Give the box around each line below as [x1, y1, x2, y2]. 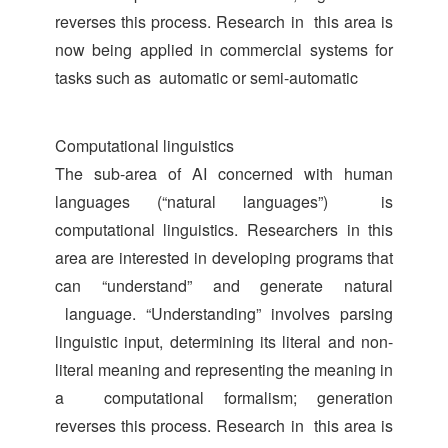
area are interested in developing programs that [54, 245, 394, 269]
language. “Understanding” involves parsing [54, 301, 394, 325]
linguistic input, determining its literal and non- [54, 329, 394, 353]
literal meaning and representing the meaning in [54, 357, 394, 381]
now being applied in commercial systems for [54, 37, 394, 61]
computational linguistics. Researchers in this [54, 217, 394, 241]
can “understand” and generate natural [54, 273, 394, 297]
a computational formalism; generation [54, 385, 394, 409]
